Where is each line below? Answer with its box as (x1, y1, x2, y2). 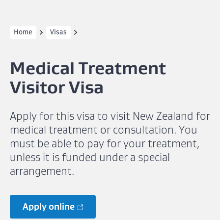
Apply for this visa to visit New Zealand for (10, 110, 210, 122)
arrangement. (10, 165, 74, 177)
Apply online (23, 201, 75, 212)
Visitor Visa (10, 76, 104, 98)
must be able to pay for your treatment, (10, 137, 199, 150)
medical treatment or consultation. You (10, 123, 197, 136)
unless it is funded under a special (10, 151, 170, 164)
